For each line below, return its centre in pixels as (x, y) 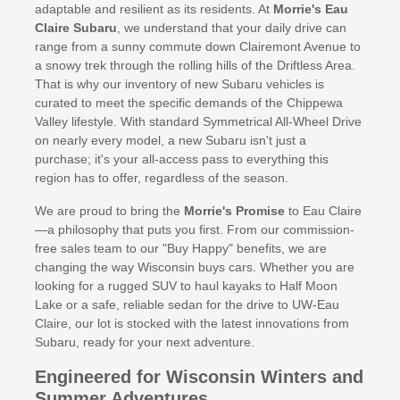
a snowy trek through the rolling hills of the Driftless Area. (195, 66)
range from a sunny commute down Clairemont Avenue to (197, 47)
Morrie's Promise (234, 211)
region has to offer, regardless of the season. (161, 178)
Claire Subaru (75, 28)
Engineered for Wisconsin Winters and (199, 377)
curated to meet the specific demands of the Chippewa (188, 103)
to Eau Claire (323, 211)
